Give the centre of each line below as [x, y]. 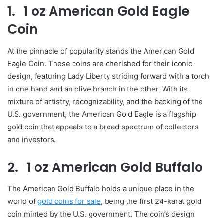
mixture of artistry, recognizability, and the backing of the [105, 101]
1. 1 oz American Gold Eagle [99, 11]
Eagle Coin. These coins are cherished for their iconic [100, 63]
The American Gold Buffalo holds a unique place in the [101, 189]
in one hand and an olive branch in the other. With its [98, 89]
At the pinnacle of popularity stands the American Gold [101, 51]
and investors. [32, 139]
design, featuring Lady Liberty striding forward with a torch [108, 76]
